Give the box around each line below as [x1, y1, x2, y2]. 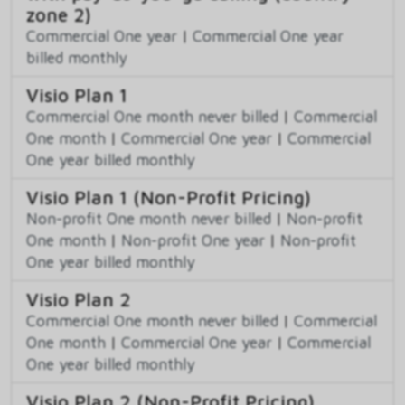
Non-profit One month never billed [26, 209, 271, 229]
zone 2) [26, 4, 91, 26]
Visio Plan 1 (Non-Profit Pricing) [26, 186, 311, 209]
